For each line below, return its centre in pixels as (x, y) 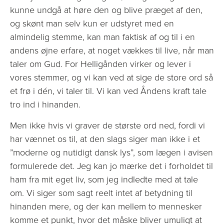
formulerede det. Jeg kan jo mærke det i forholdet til (111, 166)
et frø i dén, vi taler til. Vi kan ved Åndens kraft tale (108, 91)
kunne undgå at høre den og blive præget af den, (106, 10)
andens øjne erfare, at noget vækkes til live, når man (112, 51)
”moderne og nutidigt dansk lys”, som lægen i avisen (111, 152)
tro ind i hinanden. (45, 105)
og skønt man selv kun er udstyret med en (92, 24)
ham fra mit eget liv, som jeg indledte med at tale (104, 179)
